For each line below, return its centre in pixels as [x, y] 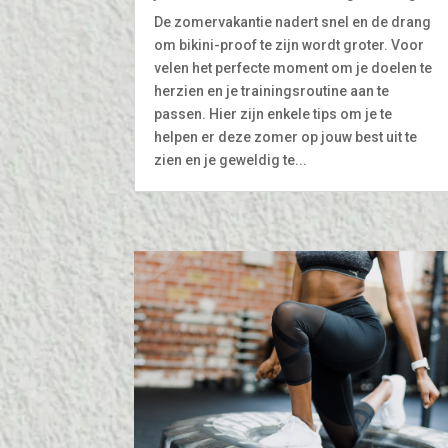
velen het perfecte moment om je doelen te [293, 67]
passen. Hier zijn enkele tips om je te [273, 113]
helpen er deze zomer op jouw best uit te [286, 136]
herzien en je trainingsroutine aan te [272, 90]
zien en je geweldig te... [231, 159]
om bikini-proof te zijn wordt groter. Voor [289, 44]
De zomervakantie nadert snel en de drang [293, 21]
